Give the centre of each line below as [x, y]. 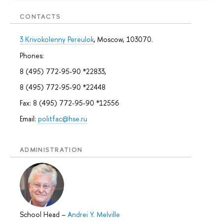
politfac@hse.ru [63, 119]
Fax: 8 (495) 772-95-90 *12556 [69, 103]
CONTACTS [40, 16]
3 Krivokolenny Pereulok [57, 39]
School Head [41, 214]
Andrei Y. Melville [94, 214]
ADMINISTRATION [51, 150]
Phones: [32, 55]
